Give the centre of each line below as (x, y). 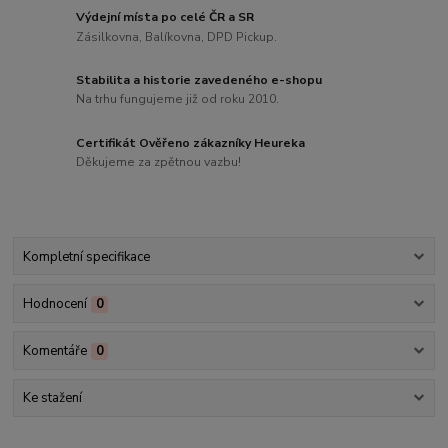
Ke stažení (52, 398)
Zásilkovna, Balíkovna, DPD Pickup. (177, 36)
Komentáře (54, 351)
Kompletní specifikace (86, 256)
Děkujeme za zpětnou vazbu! (159, 162)
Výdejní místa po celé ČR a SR (165, 16)
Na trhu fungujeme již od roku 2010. (178, 99)
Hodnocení (54, 303)
